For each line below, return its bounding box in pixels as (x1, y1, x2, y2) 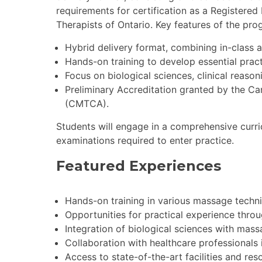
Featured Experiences (56, 157, 221, 174)
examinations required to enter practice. (56, 134, 234, 146)
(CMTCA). (65, 97, 109, 109)
